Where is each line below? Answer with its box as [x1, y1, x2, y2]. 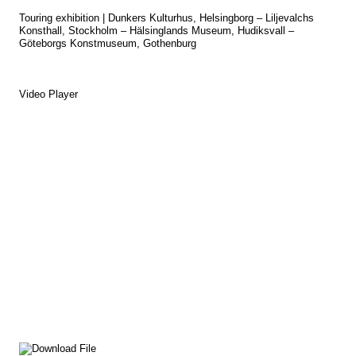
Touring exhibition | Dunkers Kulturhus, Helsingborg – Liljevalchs [19, 12, 314, 24]
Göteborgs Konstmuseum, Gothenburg [19, 37, 196, 49]
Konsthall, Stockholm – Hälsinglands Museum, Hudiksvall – [19, 25, 294, 37]
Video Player [19, 88, 78, 100]
